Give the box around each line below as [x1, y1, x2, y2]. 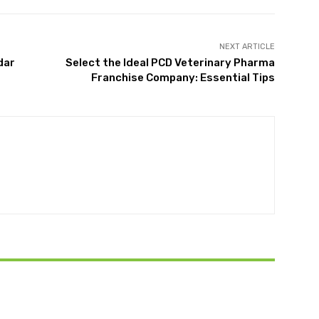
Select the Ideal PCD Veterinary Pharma [65, 56, 275, 70]
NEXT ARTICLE [219, 42, 275, 52]
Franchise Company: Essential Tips [90, 71, 275, 85]
